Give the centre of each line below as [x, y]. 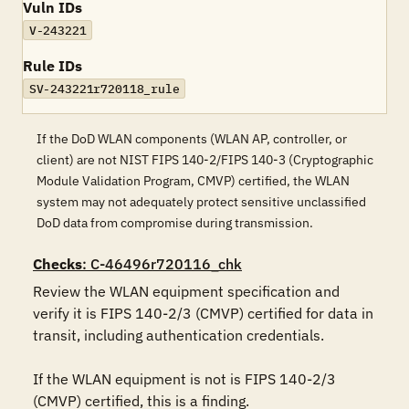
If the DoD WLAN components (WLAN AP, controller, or [192, 139]
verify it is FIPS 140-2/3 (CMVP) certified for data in [203, 313]
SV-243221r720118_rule [104, 89]
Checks [58, 264]
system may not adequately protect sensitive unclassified [201, 202]
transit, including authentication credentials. [178, 335]
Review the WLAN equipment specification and [186, 291]
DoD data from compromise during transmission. [175, 223]
